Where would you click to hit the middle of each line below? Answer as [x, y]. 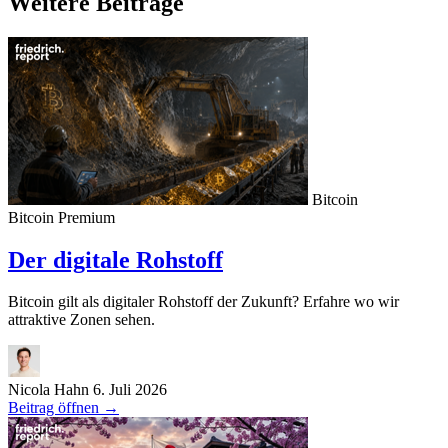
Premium [86, 217]
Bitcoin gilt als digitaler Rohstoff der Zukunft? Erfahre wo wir [203, 302]
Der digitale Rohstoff [115, 259]
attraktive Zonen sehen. [81, 320]
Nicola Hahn [48, 390]
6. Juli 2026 [130, 390]
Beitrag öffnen [55, 408]
